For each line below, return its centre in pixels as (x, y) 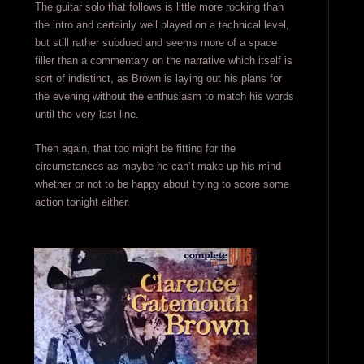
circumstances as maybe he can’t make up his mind (158, 167)
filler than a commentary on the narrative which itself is (163, 61)
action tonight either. (82, 202)
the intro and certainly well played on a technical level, (162, 25)
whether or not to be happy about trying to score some (162, 184)
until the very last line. (87, 115)
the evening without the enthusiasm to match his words (164, 97)
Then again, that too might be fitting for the (135, 149)
